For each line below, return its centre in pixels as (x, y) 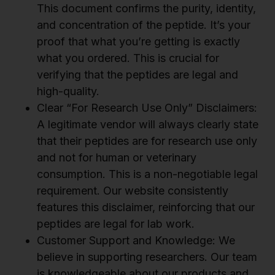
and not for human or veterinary (117, 158)
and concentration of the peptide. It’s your (144, 25)
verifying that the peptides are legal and (137, 75)
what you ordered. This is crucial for (128, 58)
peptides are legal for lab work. (116, 224)
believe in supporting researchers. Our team (147, 257)
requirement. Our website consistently (133, 191)
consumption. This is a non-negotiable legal (147, 174)
